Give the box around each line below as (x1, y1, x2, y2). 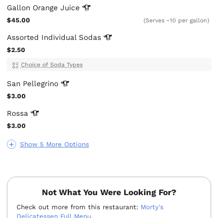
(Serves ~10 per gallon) (144, 17, 210, 24)
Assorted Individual (7, 33, 79, 42)
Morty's (141, 203, 164, 211)
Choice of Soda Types (20, 61, 83, 68)
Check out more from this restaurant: (17, 203, 141, 211)
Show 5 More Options (19, 140, 89, 148)
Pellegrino (23, 79, 61, 88)
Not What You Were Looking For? (42, 187, 177, 197)
